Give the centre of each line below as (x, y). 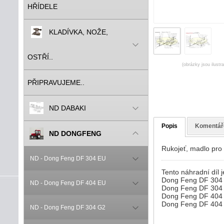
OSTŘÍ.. (40, 57)
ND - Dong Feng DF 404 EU (68, 183)
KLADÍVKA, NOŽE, (78, 32)
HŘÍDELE (42, 6)
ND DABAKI (67, 108)
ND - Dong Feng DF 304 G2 (68, 207)
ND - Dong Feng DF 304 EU (68, 158)
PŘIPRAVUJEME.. (56, 82)
